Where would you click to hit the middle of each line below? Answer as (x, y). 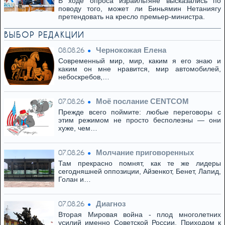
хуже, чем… (78, 128)
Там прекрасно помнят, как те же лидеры (140, 163)
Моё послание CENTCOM (142, 101)
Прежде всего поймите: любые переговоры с (140, 112)
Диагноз (111, 204)
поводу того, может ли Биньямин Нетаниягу (140, 9)
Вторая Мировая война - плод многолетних (140, 214)
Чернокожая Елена (131, 50)
